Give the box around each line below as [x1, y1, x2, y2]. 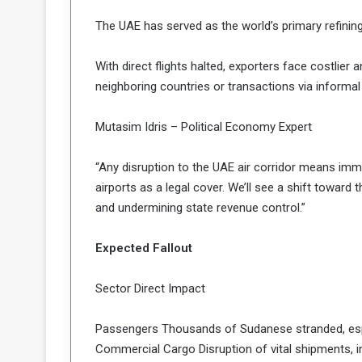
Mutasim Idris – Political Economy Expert [95, 120, 312, 134]
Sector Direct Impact [95, 281, 205, 296]
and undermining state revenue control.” [95, 200, 305, 215]
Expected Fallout [95, 241, 192, 255]
